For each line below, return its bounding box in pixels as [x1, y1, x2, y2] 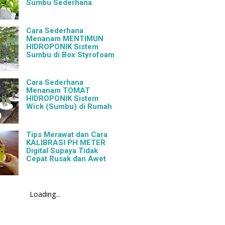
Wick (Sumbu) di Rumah [26, 102, 113, 111]
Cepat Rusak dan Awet [26, 154, 106, 163]
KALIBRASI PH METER [26, 138, 106, 147]
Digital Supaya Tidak [26, 146, 98, 155]
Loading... [29, 189, 60, 199]
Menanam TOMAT [26, 86, 90, 95]
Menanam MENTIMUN [26, 34, 104, 43]
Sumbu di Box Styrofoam [26, 50, 115, 59]
